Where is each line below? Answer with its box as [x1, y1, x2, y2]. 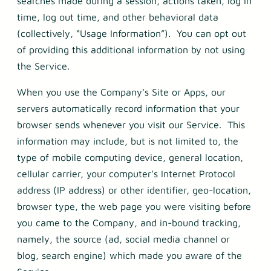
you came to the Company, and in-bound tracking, [17, 217, 241, 229]
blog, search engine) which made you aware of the [17, 250, 242, 261]
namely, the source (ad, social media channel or [17, 233, 230, 245]
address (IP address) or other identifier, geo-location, [17, 184, 251, 196]
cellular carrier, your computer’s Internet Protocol [17, 168, 235, 180]
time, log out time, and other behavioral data [17, 11, 218, 23]
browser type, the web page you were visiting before [17, 201, 251, 212]
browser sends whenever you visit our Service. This [17, 119, 245, 131]
